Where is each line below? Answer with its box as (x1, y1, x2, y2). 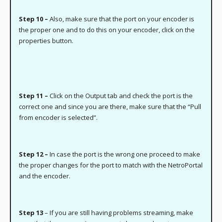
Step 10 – (19, 14, 50, 24)
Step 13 (19, 208, 45, 218)
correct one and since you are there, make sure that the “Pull (19, 102, 202, 111)
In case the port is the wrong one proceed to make (48, 150, 201, 159)
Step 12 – (19, 150, 49, 159)
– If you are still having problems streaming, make (45, 208, 194, 218)
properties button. (19, 36, 74, 46)
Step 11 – (19, 91, 49, 101)
